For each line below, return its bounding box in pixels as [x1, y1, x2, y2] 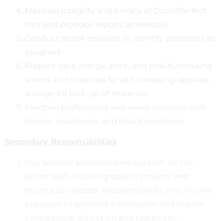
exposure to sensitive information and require [25, 199, 205, 209]
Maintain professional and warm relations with [25, 102, 206, 112]
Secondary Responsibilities [5, 137, 117, 147]
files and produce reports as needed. [25, 19, 169, 29]
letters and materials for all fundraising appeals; [25, 74, 209, 84]
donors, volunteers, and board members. [25, 116, 184, 126]
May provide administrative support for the [25, 157, 193, 167]
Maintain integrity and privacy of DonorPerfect [25, 5, 207, 15]
